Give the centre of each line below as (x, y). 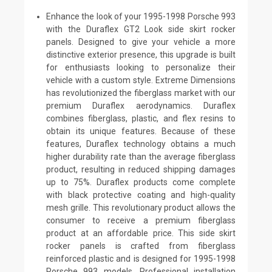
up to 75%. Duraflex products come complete (141, 182)
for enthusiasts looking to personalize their (141, 67)
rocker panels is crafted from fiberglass (141, 246)
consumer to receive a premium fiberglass (141, 220)
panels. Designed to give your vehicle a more (141, 42)
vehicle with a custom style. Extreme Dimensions (141, 80)
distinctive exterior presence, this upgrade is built (141, 54)
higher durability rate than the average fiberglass (141, 156)
